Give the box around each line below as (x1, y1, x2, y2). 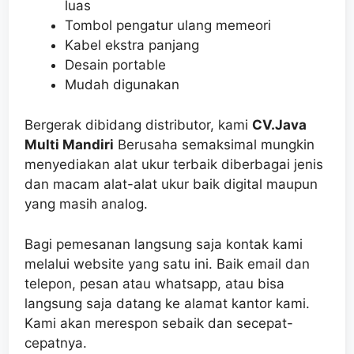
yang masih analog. (24, 196, 148, 213)
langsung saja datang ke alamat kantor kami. (24, 295, 310, 311)
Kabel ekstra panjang (65, 36, 199, 53)
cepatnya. (24, 334, 87, 351)
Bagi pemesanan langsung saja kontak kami (24, 235, 303, 252)
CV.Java (252, 117, 307, 134)
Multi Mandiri (24, 137, 114, 153)
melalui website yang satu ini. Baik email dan (24, 255, 310, 272)
